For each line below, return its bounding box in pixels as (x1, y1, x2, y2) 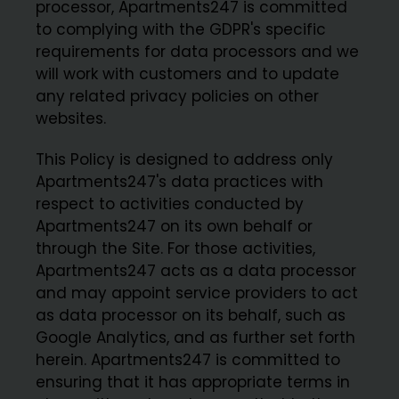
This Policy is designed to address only (36, 148, 334, 170)
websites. (36, 107, 107, 129)
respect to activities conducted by (36, 192, 305, 215)
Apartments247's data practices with (36, 170, 324, 192)
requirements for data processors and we (36, 40, 360, 62)
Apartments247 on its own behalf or (36, 215, 313, 237)
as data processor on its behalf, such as (36, 304, 346, 326)
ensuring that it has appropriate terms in (36, 370, 351, 393)
